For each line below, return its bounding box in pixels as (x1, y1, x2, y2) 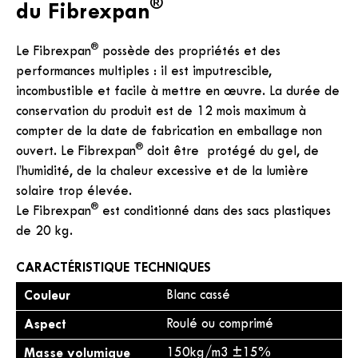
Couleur (24, 290, 70, 302)
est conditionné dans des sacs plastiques (98, 206, 331, 217)
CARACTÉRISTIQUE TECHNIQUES (16, 262, 211, 274)
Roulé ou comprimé (166, 319, 273, 330)
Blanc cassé (166, 290, 230, 301)
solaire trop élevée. (16, 186, 132, 197)
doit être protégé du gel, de (143, 146, 319, 157)
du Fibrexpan (16, 2, 150, 23)
